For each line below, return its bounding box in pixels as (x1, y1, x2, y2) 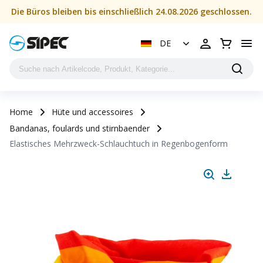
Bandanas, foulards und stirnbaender (9, 123, 150, 134)
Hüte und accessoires (52, 106, 133, 117)
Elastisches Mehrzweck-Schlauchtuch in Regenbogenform (9, 138, 228, 149)
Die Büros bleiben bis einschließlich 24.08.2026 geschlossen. (11, 6, 252, 17)
